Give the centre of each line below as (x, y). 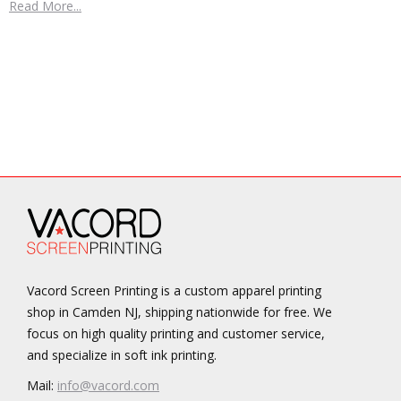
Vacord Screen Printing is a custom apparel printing (174, 291)
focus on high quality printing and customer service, (176, 334)
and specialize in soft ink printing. (122, 355)
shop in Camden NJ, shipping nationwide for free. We (179, 312)
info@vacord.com (108, 386)
